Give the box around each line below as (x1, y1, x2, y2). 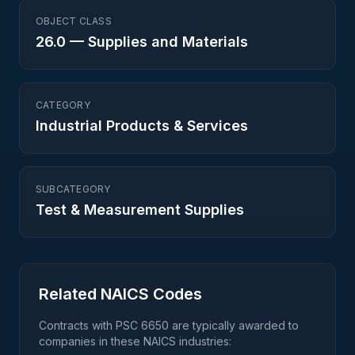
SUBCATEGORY (36, 183, 111, 195)
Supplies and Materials (88, 33, 248, 50)
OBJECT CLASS (36, 15, 112, 27)
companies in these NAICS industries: (39, 334, 231, 348)
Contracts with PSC (39, 319, 141, 332)
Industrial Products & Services (36, 117, 248, 134)
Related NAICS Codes (39, 284, 202, 303)
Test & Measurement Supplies (36, 201, 244, 218)
